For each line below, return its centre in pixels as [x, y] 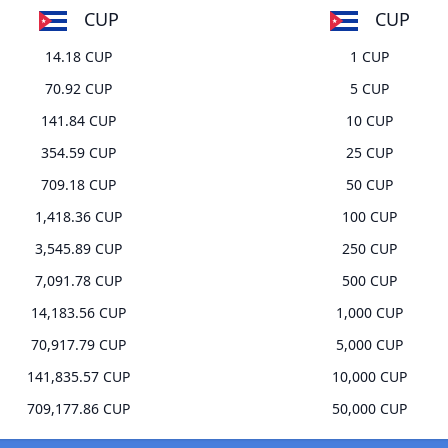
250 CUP [369, 249]
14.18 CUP [78, 57]
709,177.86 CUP [78, 409]
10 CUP [369, 121]
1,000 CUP [369, 313]
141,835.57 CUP [78, 377]
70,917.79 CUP [78, 345]
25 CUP [369, 153]
